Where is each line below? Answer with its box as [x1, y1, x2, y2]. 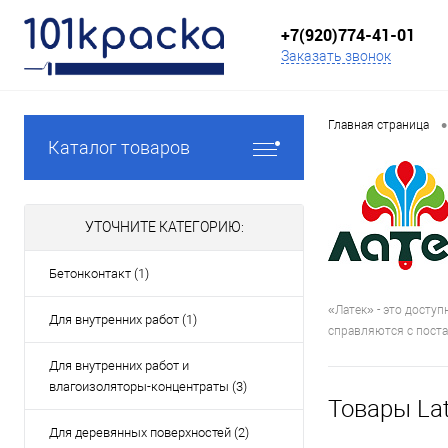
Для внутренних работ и [49, 358, 189, 373]
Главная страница [328, 118, 429, 133]
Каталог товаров [48, 137, 190, 158]
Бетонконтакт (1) [49, 266, 149, 281]
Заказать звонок [281, 48, 391, 65]
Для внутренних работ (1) [49, 312, 197, 327]
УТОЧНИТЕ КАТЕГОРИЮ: [84, 219, 244, 235]
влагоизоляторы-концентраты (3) [49, 379, 247, 394]
